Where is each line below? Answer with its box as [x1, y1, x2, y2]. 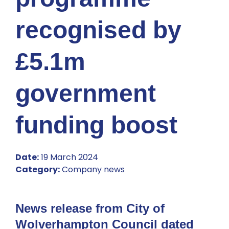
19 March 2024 [39, 151, 98, 163]
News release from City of [15, 201, 165, 215]
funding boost [15, 111, 177, 139]
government [15, 79, 156, 107]
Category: [15, 163, 60, 175]
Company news [60, 163, 125, 175]
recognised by [15, 16, 181, 43]
